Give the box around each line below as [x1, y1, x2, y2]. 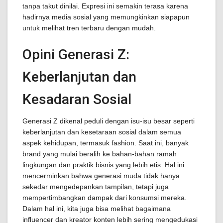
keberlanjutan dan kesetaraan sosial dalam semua [22, 128, 181, 136]
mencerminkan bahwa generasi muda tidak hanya [22, 172, 180, 180]
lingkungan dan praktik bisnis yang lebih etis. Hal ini [22, 161, 184, 169]
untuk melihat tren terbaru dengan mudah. [22, 24, 156, 32]
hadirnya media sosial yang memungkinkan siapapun [22, 13, 190, 21]
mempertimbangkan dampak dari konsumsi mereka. [22, 194, 187, 202]
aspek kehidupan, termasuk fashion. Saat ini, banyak [22, 139, 189, 147]
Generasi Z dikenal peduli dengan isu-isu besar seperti [22, 117, 195, 125]
